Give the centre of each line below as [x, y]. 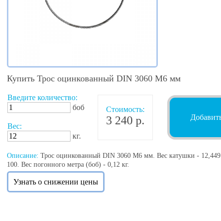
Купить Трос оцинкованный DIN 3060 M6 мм [94, 79]
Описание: [23, 156]
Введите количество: [42, 98]
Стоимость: [125, 110]
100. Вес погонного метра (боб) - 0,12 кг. [68, 165]
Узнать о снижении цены [56, 182]
